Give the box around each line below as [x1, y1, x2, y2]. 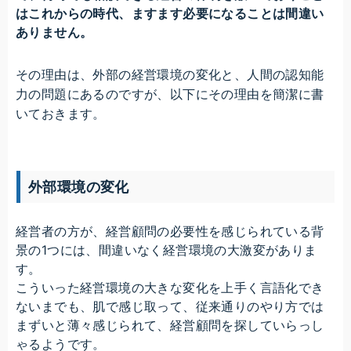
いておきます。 [16, 107, 106, 121]
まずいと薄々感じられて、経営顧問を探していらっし [16, 317, 324, 334]
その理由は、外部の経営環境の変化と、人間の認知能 [16, 68, 324, 82]
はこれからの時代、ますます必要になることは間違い [16, 5, 324, 22]
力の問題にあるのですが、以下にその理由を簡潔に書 [16, 88, 324, 102]
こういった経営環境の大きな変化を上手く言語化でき [16, 280, 324, 296]
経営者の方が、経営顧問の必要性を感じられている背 [16, 223, 324, 240]
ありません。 [16, 24, 93, 41]
